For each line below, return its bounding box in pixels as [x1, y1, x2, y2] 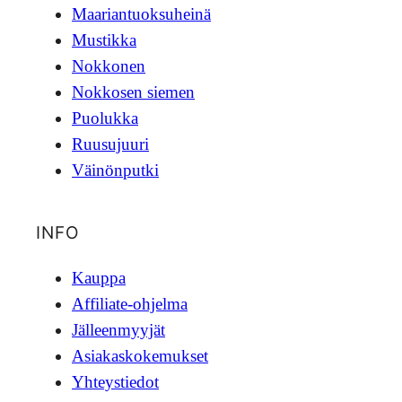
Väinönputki [72, 161, 159, 180]
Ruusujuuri [72, 135, 149, 154]
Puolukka [72, 109, 138, 128]
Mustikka [72, 31, 136, 50]
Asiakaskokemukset [72, 345, 208, 365]
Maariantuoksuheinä [72, 4, 211, 24]
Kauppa [72, 267, 126, 287]
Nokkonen [72, 57, 145, 76]
